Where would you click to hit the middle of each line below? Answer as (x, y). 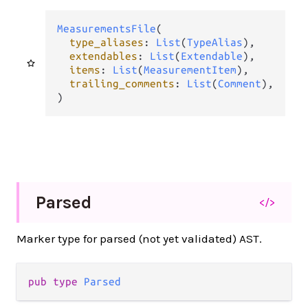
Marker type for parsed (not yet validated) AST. (139, 239)
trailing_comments (122, 84)
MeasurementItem (190, 70)
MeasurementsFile (106, 29)
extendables (103, 56)
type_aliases (106, 42)
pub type (56, 282)
